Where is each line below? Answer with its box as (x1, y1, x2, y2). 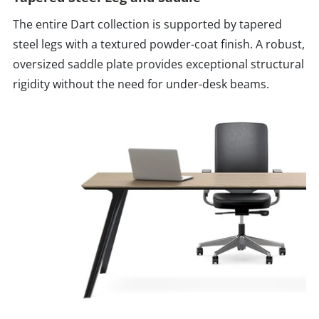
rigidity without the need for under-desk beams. (13, 75, 269, 92)
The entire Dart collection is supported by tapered (13, 16, 282, 32)
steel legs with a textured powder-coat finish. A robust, (13, 36, 305, 52)
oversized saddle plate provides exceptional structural (13, 56, 304, 72)
